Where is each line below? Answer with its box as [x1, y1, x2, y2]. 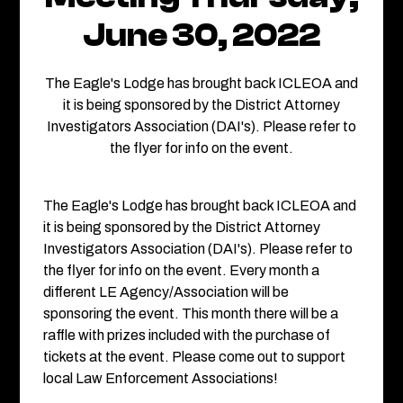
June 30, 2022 [83, 17, 320, 54]
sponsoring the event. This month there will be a [42, 302, 338, 325]
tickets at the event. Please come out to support [42, 345, 345, 368]
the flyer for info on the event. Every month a [42, 259, 319, 282]
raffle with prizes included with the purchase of [42, 324, 330, 346]
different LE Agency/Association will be [42, 281, 289, 303]
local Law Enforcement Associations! [42, 367, 278, 390]
